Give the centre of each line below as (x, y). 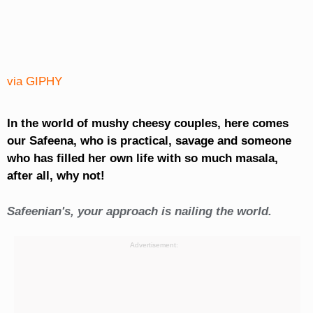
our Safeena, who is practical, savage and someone (149, 141)
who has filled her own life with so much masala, (142, 159)
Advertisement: (154, 245)
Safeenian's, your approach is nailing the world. (139, 212)
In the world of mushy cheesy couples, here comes (147, 124)
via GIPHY (34, 82)
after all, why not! (56, 176)
